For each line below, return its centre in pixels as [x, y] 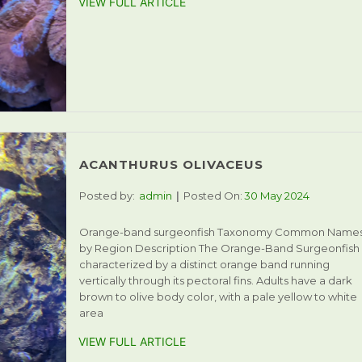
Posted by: [107, 196]
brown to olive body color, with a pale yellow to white [218, 297]
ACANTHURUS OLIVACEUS [171, 165]
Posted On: [213, 196]
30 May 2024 [276, 196]
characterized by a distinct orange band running [204, 265]
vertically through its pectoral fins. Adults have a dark [215, 281]
